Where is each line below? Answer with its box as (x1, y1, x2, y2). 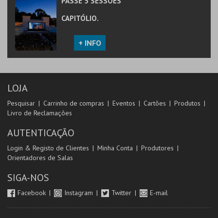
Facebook (18, 188, 48, 197)
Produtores (141, 144, 174, 152)
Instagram (64, 188, 95, 197)
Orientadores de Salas (7, 153, 73, 162)
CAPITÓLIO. (61, 13, 99, 23)
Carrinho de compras (43, 99, 104, 108)
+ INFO (78, 37, 101, 48)
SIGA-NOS (7, 171, 49, 184)
